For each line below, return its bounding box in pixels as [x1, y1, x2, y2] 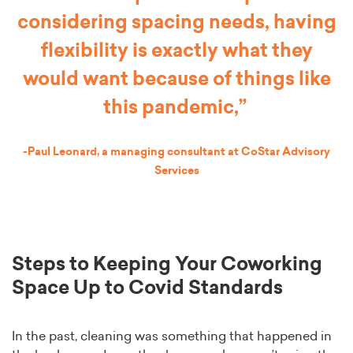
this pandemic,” [102, 98, 251, 118]
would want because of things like [22, 70, 331, 90]
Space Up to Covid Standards [12, 279, 283, 299]
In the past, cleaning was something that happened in [12, 330, 332, 344]
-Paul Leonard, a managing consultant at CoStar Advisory [23, 147, 330, 158]
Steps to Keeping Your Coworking [12, 255, 322, 275]
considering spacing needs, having [17, 13, 336, 33]
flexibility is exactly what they [40, 42, 313, 61]
